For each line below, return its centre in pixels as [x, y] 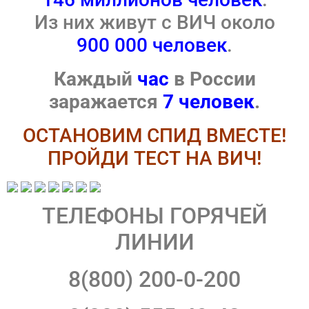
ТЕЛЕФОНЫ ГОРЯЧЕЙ [154, 216]
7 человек [209, 102]
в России [212, 79]
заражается [106, 102]
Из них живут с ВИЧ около [154, 23]
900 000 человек [152, 46]
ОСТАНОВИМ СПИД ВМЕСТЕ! [154, 136]
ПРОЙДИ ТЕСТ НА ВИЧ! [154, 159]
